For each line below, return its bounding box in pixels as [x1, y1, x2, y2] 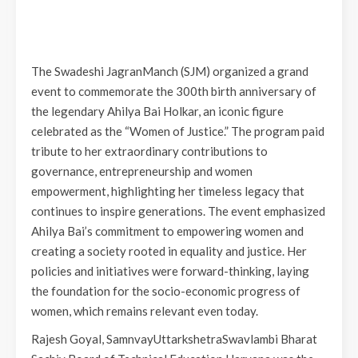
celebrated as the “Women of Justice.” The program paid [31, 124, 324, 139]
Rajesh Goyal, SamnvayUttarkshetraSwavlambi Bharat [31, 332, 317, 347]
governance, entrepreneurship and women [31, 164, 253, 179]
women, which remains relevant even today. [31, 304, 258, 319]
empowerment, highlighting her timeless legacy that [31, 184, 304, 199]
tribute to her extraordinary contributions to [31, 144, 268, 159]
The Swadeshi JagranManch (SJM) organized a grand [31, 64, 308, 79]
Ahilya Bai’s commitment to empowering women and [31, 224, 304, 239]
